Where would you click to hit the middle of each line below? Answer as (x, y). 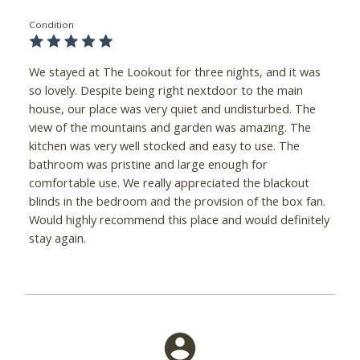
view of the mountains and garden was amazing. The (170, 127)
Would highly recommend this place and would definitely (179, 220)
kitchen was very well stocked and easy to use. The (164, 146)
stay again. (57, 238)
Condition (51, 25)
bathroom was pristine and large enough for (148, 164)
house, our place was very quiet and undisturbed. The (172, 109)
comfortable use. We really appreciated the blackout (169, 183)
